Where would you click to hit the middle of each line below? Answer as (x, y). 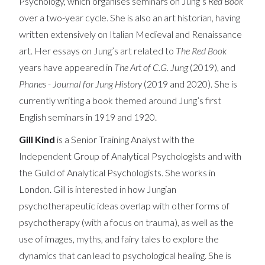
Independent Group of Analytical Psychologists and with (130, 156)
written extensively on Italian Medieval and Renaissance (131, 34)
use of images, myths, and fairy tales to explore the (119, 239)
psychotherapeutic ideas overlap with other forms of (125, 206)
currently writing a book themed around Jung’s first (120, 100)
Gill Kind (38, 139)
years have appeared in (67, 67)
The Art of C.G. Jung (151, 67)
